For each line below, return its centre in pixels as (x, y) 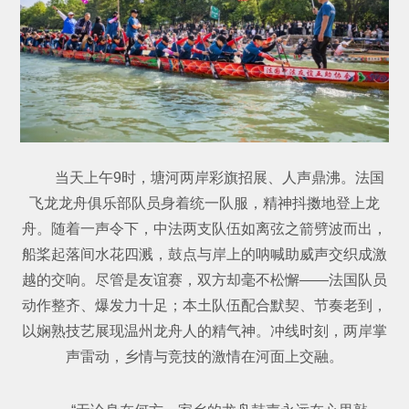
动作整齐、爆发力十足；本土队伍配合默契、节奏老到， (204, 306)
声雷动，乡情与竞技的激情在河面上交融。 (204, 357)
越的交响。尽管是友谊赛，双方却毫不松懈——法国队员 (204, 280)
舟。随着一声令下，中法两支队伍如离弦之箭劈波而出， (204, 229)
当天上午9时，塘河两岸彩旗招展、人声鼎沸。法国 (219, 178)
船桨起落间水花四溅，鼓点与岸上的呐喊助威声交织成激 (204, 255)
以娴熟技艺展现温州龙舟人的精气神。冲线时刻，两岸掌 (204, 331)
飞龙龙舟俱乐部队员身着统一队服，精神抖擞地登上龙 (204, 204)
